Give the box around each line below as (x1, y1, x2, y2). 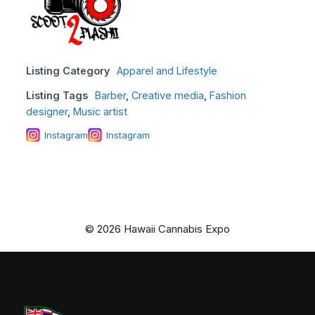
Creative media (131, 89, 204, 101)
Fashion (210, 89, 246, 101)
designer (26, 105, 67, 117)
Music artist (73, 105, 127, 117)
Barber (95, 89, 126, 101)
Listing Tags (26, 89, 88, 101)
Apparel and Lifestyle (117, 64, 217, 77)
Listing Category (26, 64, 110, 77)
